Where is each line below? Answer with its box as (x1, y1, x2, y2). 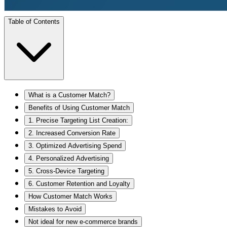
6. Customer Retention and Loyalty (28, 179, 130, 187)
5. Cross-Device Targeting (28, 167, 104, 175)
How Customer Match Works (28, 192, 112, 200)
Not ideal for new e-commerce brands (28, 217, 138, 225)
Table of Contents (8, 17, 60, 25)
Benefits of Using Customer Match (28, 103, 130, 111)
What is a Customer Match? (28, 91, 110, 99)
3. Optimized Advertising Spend (28, 141, 122, 149)
